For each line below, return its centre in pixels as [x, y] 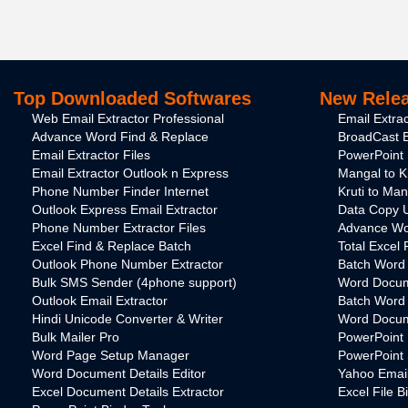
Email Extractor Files [91, 155]
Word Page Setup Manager [111, 356]
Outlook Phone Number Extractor [127, 265]
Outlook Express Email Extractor [125, 210]
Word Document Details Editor [119, 374]
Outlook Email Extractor [100, 301]
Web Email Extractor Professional [128, 119]
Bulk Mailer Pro [76, 337]
